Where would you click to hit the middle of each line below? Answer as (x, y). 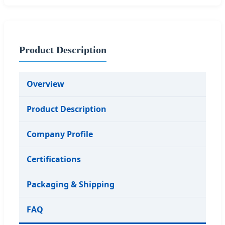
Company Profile (60, 134)
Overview (45, 84)
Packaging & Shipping (71, 184)
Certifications (54, 159)
